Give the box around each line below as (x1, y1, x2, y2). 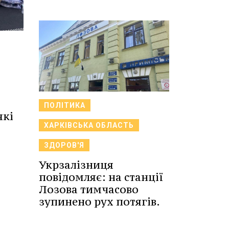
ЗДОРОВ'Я (44, 141, 84, 149)
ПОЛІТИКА (44, 101, 85, 109)
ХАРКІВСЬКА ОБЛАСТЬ (44, 121, 134, 129)
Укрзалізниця (39, 157, 113, 172)
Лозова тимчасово (39, 182, 139, 196)
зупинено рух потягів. (39, 194, 160, 209)
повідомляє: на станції (39, 170, 163, 184)
